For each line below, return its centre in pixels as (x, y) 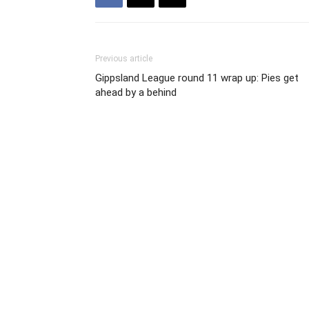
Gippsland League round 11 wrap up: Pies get (197, 78)
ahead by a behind (136, 92)
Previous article (124, 58)
